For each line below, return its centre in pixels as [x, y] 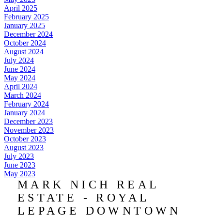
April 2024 [21, 86]
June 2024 [20, 69]
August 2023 [24, 147]
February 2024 [26, 104]
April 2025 [21, 8]
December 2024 [28, 34]
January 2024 [24, 112]
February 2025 [26, 16]
